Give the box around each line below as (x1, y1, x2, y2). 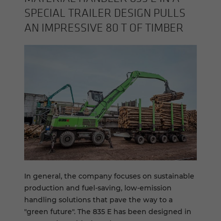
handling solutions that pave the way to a (24, 195, 173, 205)
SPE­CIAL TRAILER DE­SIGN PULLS (24, 5, 185, 20)
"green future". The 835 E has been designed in (24, 207, 191, 217)
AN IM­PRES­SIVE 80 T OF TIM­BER (24, 20, 184, 35)
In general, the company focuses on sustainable (24, 172, 194, 181)
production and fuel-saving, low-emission (24, 184, 172, 193)
